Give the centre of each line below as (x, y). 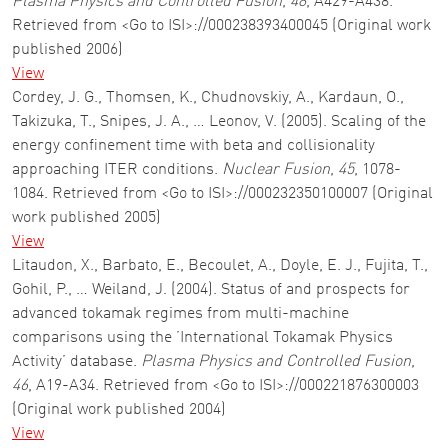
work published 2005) (86, 218)
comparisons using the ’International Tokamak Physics (202, 338)
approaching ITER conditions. (117, 170)
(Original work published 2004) (119, 410)
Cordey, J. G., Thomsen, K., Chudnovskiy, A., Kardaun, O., (208, 98)
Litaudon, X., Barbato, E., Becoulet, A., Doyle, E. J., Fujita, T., (220, 266)
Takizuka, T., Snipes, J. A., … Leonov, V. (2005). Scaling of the (219, 122)
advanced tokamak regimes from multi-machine (180, 314)
